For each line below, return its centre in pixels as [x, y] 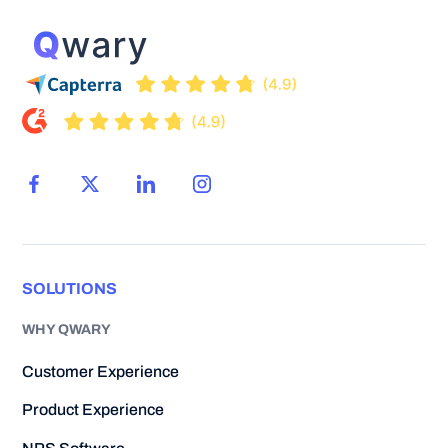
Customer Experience [101, 371]
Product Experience [93, 410]
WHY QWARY [67, 329]
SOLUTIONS [70, 288]
